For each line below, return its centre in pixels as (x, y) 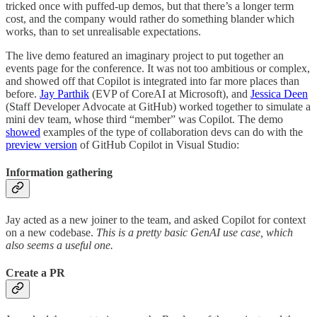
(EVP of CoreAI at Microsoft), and (170, 93)
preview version (41, 144)
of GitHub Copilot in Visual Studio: (158, 144)
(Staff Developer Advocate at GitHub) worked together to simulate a (158, 106)
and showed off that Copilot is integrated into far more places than (152, 81)
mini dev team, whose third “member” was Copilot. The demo (144, 119)
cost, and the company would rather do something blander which (150, 18)
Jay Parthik (64, 93)
